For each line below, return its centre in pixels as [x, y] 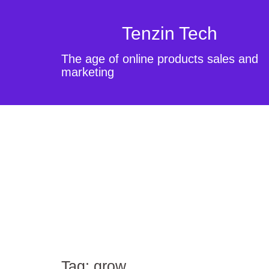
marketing [88, 72]
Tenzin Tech [169, 33]
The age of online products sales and [160, 59]
